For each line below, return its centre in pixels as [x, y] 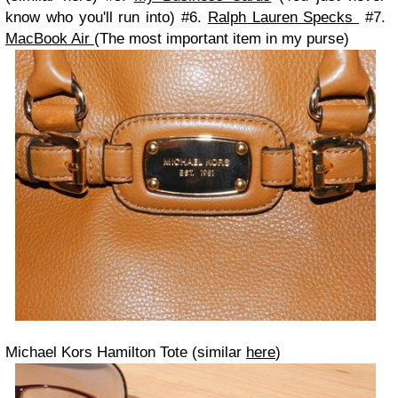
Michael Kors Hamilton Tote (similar [126, 353]
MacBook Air [50, 38]
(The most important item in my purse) [222, 38]
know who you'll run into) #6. [107, 17]
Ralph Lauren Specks [283, 17]
